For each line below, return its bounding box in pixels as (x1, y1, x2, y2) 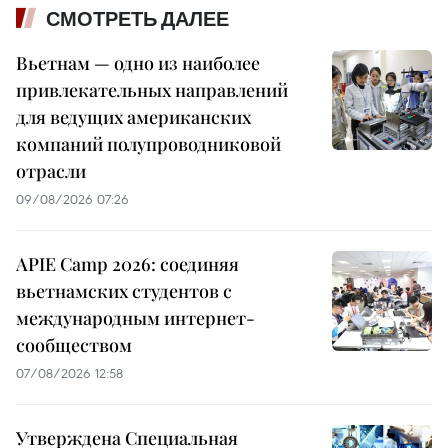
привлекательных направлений (16, 78, 288, 103)
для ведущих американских (16, 105, 251, 130)
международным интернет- (16, 306, 255, 331)
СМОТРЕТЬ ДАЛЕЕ (46, 7, 229, 32)
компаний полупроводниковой (16, 132, 281, 157)
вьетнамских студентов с (16, 279, 232, 304)
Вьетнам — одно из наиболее (16, 51, 260, 76)
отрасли (16, 159, 86, 184)
